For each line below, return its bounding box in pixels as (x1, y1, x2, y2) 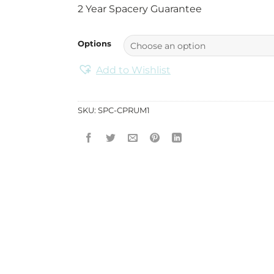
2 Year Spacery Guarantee (78, 3, 202, 15)
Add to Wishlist (96, 64, 171, 76)
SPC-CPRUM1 (98, 105, 150, 115)
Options (78, 39, 111, 49)
